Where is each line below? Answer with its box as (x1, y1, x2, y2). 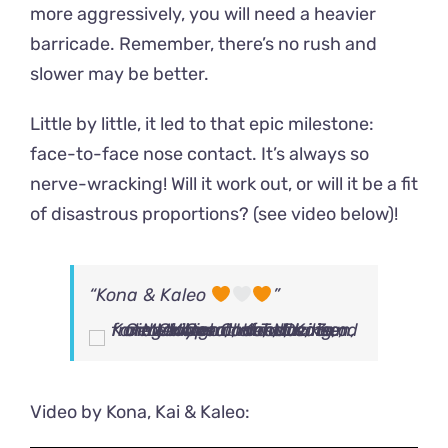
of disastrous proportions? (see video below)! (30, 203, 398, 226)
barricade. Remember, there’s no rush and (30, 33, 377, 56)
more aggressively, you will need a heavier (30, 3, 376, 26)
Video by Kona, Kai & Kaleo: (30, 401, 250, 424)
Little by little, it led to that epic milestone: (30, 113, 374, 136)
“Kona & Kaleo (89, 284, 211, 307)
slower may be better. (30, 63, 209, 86)
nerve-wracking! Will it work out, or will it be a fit (30, 173, 418, 196)
